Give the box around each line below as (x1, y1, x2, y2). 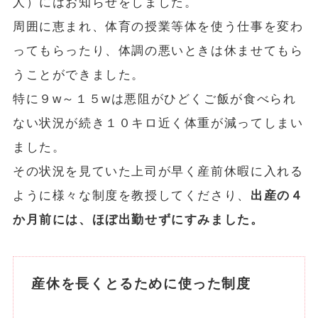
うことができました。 (12, 67, 146, 82)
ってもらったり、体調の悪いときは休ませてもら (12, 43, 304, 57)
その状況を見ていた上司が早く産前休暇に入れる (12, 164, 304, 178)
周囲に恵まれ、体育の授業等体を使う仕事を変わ (12, 19, 304, 33)
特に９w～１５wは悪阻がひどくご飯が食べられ (12, 92, 297, 106)
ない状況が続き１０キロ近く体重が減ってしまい (12, 116, 304, 130)
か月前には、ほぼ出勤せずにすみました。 (12, 212, 264, 226)
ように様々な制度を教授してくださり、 (12, 188, 251, 202)
